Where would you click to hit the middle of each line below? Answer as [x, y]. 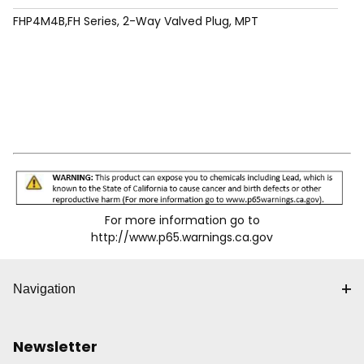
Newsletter [55, 347]
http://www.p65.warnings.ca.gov [182, 237]
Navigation [44, 289]
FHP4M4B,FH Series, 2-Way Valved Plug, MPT [136, 22]
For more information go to [182, 220]
